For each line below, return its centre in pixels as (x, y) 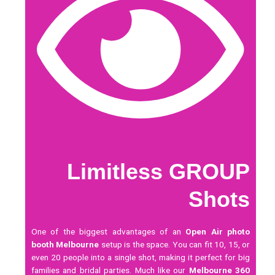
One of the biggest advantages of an (109, 231)
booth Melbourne (65, 244)
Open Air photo (218, 231)
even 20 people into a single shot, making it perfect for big (141, 257)
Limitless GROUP (158, 171)
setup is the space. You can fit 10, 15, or (174, 244)
